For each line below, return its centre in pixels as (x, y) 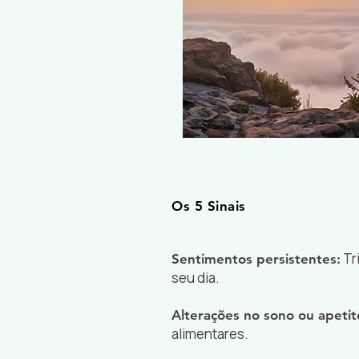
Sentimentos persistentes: (256, 259)
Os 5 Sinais (209, 206)
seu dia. (196, 278)
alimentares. (210, 334)
